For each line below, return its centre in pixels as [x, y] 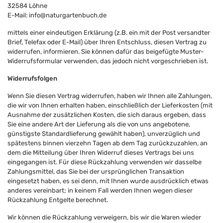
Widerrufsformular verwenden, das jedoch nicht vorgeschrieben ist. [109, 61]
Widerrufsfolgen [32, 78]
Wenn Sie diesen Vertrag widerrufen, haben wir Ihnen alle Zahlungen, [110, 96]
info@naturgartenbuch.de [68, 15]
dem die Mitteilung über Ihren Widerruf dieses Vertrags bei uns [101, 153]
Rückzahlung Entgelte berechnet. [58, 200]
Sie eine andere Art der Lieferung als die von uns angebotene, [99, 124]
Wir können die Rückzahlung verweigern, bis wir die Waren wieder [104, 217]
